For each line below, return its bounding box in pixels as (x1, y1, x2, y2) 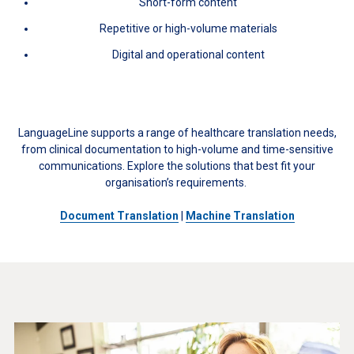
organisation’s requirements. (105, 176, 249, 190)
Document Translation (59, 209, 179, 223)
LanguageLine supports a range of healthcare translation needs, (17, 126, 337, 140)
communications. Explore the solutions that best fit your (39, 160, 315, 173)
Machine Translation (185, 209, 295, 223)
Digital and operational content (111, 48, 265, 62)
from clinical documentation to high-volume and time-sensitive (21, 143, 333, 156)
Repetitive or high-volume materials (99, 22, 277, 36)
